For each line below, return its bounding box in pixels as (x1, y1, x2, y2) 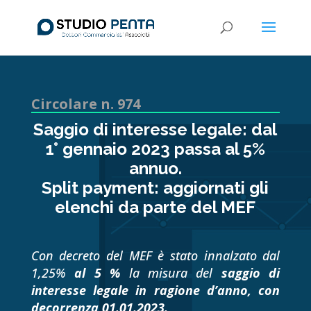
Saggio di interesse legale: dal (33, 119, 278, 140)
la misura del (120, 264, 221, 281)
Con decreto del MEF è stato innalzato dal (31, 247, 280, 264)
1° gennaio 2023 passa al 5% (45, 139, 266, 159)
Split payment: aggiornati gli (42, 178, 269, 198)
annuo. (128, 158, 182, 178)
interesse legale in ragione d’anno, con (31, 282, 280, 299)
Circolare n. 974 (31, 94, 140, 113)
